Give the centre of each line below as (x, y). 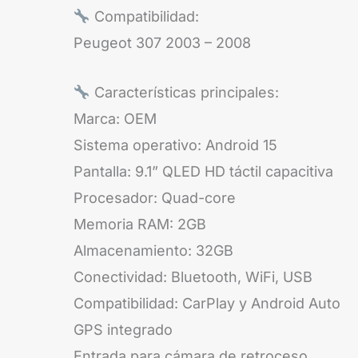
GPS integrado (123, 330)
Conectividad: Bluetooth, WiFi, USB (193, 277)
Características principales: (184, 93)
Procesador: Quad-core (155, 198)
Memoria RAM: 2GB (140, 225)
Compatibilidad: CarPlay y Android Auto (207, 304)
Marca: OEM (115, 119)
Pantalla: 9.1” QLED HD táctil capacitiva (203, 172)
